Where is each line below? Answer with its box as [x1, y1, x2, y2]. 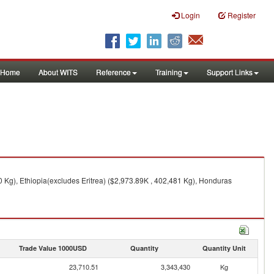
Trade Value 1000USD [18, 243, 87, 253]
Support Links [207, 67, 253, 77]
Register [228, 10, 256, 20]
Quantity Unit [202, 243, 246, 253]
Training [155, 67, 182, 77]
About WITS [39, 67, 78, 77]
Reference [96, 67, 131, 77]
